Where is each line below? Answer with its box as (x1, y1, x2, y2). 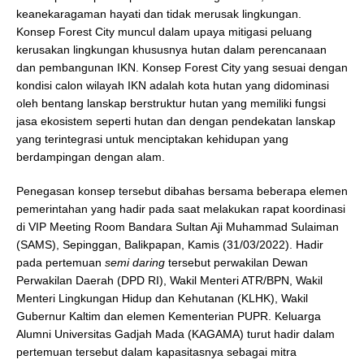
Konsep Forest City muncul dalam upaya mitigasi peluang (16, 24, 312, 38)
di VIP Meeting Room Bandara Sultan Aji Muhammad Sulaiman (16, 219, 339, 233)
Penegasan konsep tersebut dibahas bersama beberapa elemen (16, 184, 348, 197)
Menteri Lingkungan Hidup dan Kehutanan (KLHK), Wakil (16, 291, 308, 305)
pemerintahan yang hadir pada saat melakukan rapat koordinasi (16, 201, 345, 215)
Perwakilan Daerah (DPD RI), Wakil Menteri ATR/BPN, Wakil (16, 273, 323, 287)
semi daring (105, 255, 165, 269)
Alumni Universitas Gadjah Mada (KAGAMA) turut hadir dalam (16, 327, 335, 340)
